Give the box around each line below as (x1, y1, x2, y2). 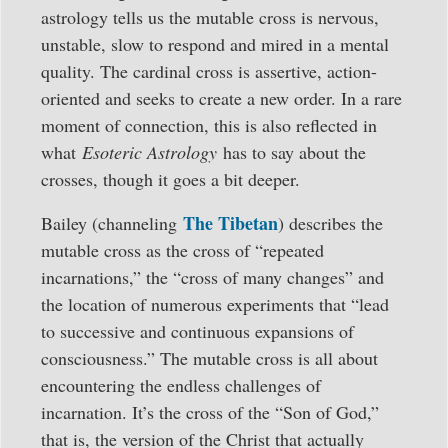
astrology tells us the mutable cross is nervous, (41, 5, 379, 30)
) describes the (278, 210, 383, 235)
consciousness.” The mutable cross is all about (41, 345, 378, 370)
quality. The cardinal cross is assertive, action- (41, 59, 377, 84)
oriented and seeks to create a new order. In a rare (41, 86, 402, 111)
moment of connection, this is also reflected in (41, 113, 377, 138)
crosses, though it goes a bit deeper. (41, 167, 300, 192)
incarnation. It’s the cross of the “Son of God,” (41, 399, 379, 424)
